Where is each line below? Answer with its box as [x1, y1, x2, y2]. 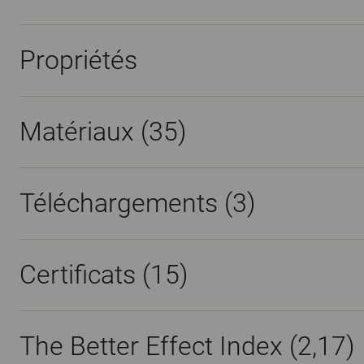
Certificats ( [19, 259, 150, 290]
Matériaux [19, 116, 141, 147]
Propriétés [19, 45, 137, 76]
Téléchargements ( [19, 188, 232, 219]
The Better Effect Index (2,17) [19, 331, 354, 362]
